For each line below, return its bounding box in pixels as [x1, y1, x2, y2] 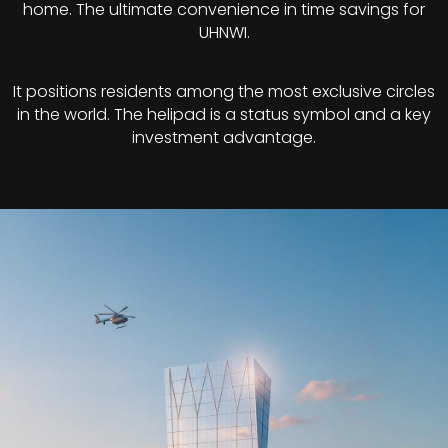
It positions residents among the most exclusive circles [13, 80, 435, 104]
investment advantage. [132, 126, 316, 150]
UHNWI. [198, 21, 250, 45]
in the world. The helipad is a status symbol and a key [17, 103, 431, 127]
